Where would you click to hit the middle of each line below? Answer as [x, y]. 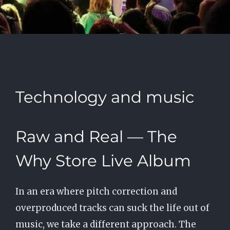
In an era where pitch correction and [96, 191]
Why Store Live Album [103, 161]
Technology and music [104, 97]
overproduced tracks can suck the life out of [112, 208]
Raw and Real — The [96, 137]
